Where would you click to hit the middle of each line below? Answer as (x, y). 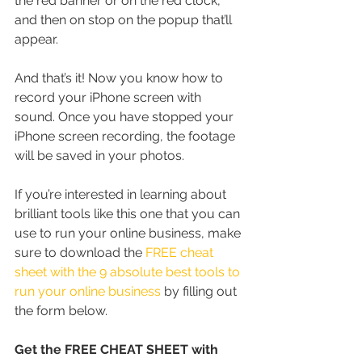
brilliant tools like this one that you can (129, 213)
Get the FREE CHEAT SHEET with (118, 349)
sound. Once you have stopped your (126, 116)
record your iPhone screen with (109, 97)
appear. (36, 39)
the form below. (61, 310)
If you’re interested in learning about (122, 194)
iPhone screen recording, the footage (126, 136)
